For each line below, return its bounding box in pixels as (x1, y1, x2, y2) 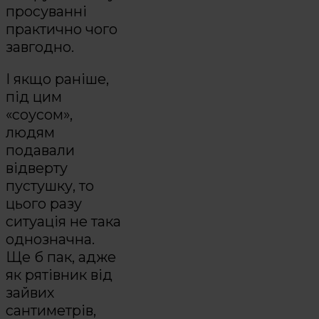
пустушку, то (6, 177, 94, 195)
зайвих (6, 284, 54, 302)
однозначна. (6, 231, 95, 249)
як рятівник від (6, 266, 113, 284)
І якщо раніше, (6, 70, 109, 88)
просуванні (6, 3, 87, 21)
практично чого (6, 21, 117, 38)
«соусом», (6, 106, 73, 124)
